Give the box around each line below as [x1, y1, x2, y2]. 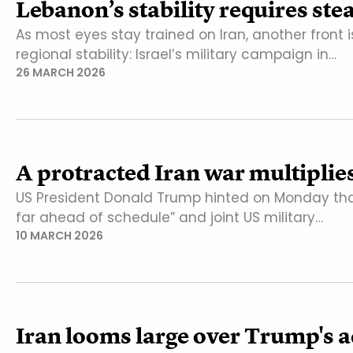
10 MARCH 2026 [16, 227, 103, 243]
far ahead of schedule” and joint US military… [16, 207, 323, 227]
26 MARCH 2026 [16, 64, 106, 80]
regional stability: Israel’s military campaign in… [16, 44, 336, 64]
